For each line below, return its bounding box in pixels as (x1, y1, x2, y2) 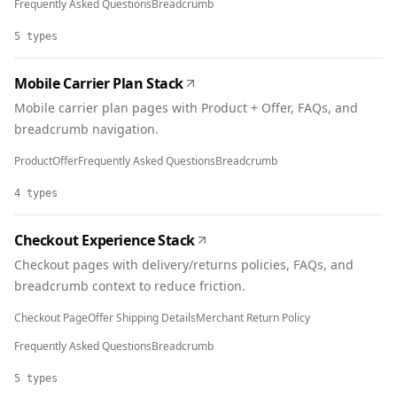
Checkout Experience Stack (14, 230, 195, 250)
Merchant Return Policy (196, 310, 310, 325)
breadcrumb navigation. (14, 121, 159, 137)
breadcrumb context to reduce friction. (14, 277, 245, 294)
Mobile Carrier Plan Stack (14, 74, 183, 93)
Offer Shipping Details (88, 310, 196, 325)
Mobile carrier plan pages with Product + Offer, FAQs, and (14, 99, 358, 116)
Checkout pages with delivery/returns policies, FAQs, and (14, 256, 354, 273)
